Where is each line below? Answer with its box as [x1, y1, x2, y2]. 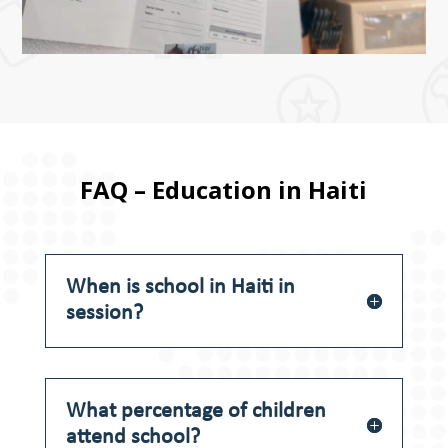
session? [65, 301, 143, 325]
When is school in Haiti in [65, 275, 295, 299]
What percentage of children [65, 399, 326, 423]
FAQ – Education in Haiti [80, 172, 368, 206]
